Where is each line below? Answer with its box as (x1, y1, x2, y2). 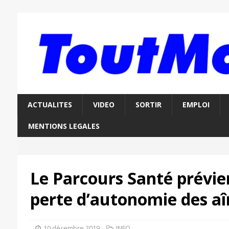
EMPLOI (182, 100, 210, 110)
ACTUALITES (27, 100, 72, 110)
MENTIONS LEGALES (28, 121, 100, 131)
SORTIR (135, 100, 162, 110)
